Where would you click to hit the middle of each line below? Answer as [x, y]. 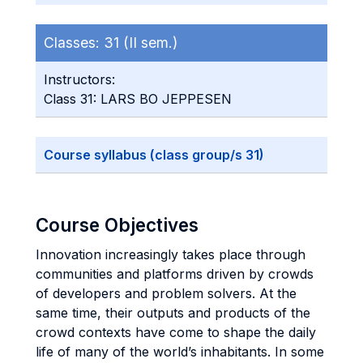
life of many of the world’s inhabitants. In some [180, 352]
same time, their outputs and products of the [173, 313]
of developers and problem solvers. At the [166, 293]
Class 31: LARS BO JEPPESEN [138, 99]
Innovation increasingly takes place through [171, 254]
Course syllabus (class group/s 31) [154, 155]
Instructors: [79, 79]
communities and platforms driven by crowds [175, 274]
